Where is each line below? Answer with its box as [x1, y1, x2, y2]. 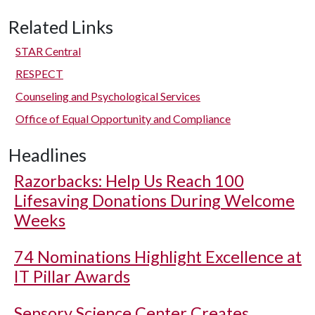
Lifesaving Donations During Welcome [14, 191, 295, 210]
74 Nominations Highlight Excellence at [14, 247, 302, 266]
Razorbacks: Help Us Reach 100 [14, 171, 244, 191]
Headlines [8, 144, 86, 165]
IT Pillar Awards [14, 266, 130, 286]
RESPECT [15, 67, 63, 80]
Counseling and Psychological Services [15, 89, 200, 103]
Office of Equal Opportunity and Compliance [15, 112, 231, 125]
